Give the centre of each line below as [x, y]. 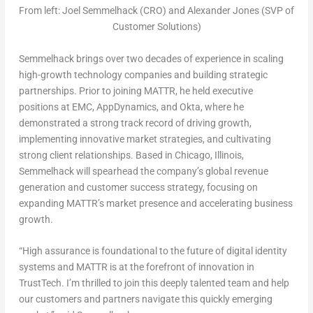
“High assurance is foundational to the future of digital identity [153, 251]
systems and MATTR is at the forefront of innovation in [136, 267]
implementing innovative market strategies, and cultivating [145, 139]
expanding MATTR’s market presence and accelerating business [155, 203]
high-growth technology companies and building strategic [143, 74]
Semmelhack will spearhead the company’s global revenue [143, 171]
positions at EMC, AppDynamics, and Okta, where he [131, 107]
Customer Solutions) [156, 27]
